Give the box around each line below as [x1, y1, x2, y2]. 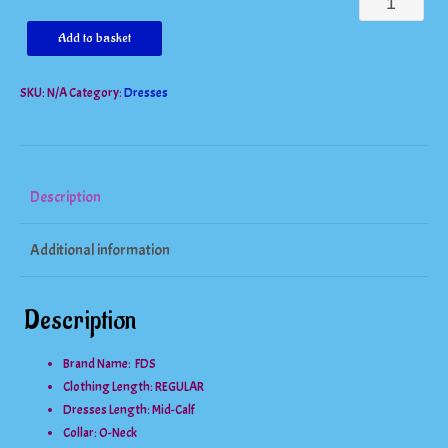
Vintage [357, 149, 417, 172]
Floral [357, 181, 400, 204]
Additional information [30, 240, 170, 260]
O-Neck [99, 425, 138, 442]
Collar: [63, 425, 100, 442]
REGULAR [155, 379, 205, 396]
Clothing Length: [63, 379, 156, 396]
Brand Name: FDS [63, 356, 157, 373]
